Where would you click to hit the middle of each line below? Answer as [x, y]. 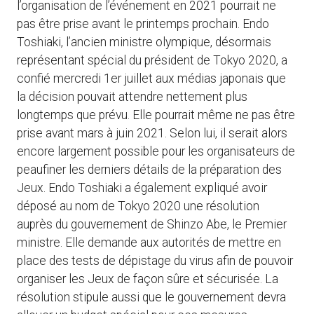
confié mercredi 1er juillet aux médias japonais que [151, 79]
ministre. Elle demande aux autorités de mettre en [149, 243]
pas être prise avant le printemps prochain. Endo [143, 24]
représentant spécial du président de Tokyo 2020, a [152, 61]
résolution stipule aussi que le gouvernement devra [151, 298]
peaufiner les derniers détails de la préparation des [149, 170]
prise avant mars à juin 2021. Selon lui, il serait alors [152, 134]
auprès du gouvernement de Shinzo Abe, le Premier [152, 225]
